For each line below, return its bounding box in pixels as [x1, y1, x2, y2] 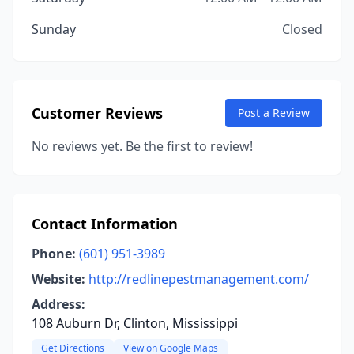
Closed [282, 21, 322, 38]
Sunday [32, 21, 76, 38]
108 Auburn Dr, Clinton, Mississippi [32, 314, 238, 332]
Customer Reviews [32, 104, 163, 122]
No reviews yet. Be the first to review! [32, 137, 253, 155]
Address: [32, 296, 85, 313]
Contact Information [32, 214, 178, 233]
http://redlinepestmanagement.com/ [88, 270, 309, 288]
